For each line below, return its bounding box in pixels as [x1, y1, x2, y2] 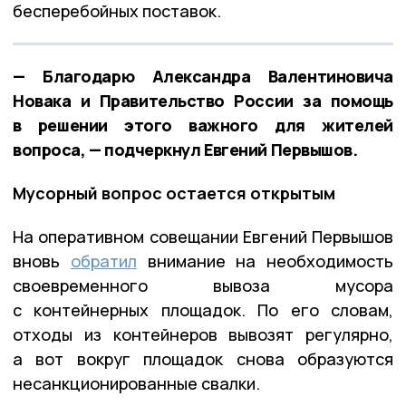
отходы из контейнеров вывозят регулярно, [13, 323, 393, 345]
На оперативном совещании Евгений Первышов [13, 225, 393, 247]
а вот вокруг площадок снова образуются [13, 347, 393, 370]
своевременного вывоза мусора [13, 274, 393, 296]
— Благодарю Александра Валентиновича [13, 64, 393, 87]
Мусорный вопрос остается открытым [13, 181, 335, 204]
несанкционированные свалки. [13, 372, 260, 394]
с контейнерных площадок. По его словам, [13, 298, 393, 321]
